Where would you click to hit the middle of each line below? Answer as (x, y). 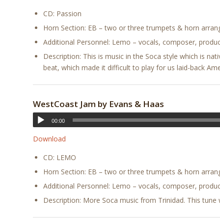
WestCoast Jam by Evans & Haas (98, 104)
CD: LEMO (60, 157)
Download (49, 138)
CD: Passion (62, 13)
